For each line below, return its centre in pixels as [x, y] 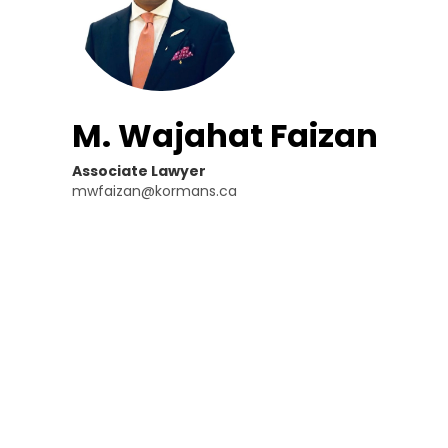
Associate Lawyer [139, 170]
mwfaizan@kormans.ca [154, 190]
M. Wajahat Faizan [225, 135]
